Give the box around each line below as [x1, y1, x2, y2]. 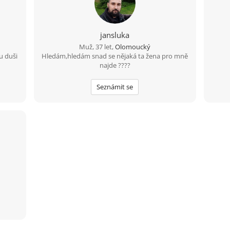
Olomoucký [115, 42, 151, 51]
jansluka [100, 30, 130, 40]
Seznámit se [97, 82, 133, 91]
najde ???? [99, 61, 130, 70]
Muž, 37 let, [79, 42, 116, 51]
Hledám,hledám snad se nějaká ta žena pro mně [42, 51, 188, 61]
